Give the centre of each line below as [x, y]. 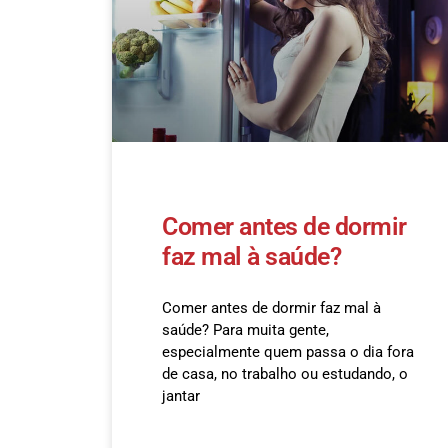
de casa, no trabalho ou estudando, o [285, 374]
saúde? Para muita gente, [245, 330]
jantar [181, 396]
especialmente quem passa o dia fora [288, 352]
